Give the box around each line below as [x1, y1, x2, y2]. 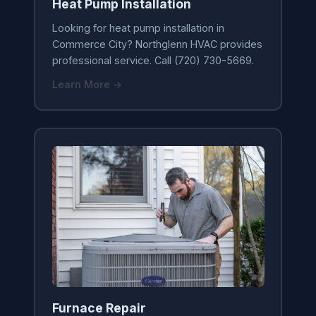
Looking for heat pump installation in [51, 21, 224, 34]
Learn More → [51, 78, 122, 90]
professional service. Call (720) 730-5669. [51, 54, 254, 66]
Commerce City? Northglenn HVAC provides [51, 37, 262, 50]
